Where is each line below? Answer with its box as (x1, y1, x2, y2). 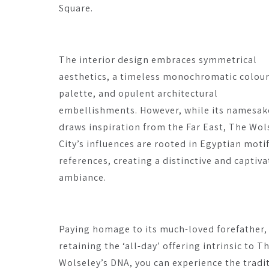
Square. (59, 2, 93, 14)
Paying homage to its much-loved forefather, (59, 223, 267, 235)
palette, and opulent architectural (59, 87, 218, 100)
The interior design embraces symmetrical (59, 53, 257, 66)
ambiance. (59, 171, 106, 184)
